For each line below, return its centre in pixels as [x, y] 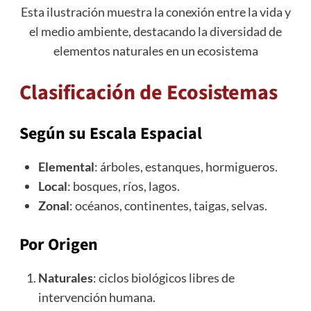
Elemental [66, 167]
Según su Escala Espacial [110, 134]
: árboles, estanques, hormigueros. [186, 167]
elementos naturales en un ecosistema [155, 51]
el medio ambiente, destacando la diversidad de [155, 32]
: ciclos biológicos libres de [163, 278]
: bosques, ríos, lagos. [123, 186]
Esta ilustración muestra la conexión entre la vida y [155, 12]
